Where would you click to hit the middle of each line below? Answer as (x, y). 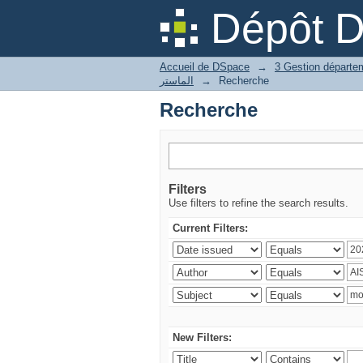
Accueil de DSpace (205, 67)
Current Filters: (210, 228)
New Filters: (202, 337)
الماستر (177, 81)
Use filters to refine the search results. (258, 203)
